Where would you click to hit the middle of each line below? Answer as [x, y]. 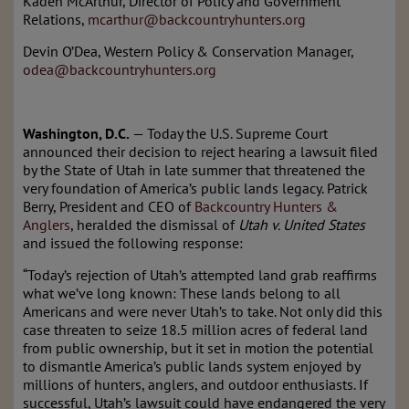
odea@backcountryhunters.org [120, 69]
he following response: [171, 243]
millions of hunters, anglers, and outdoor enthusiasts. [191, 384]
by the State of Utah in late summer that [148, 170]
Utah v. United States [302, 225]
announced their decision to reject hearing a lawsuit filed [200, 152]
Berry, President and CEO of [109, 206]
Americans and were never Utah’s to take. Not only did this [203, 311]
